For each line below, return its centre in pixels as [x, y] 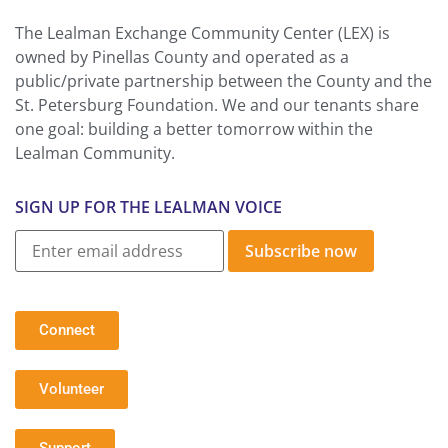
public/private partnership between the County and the [223, 81]
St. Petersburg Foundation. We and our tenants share [217, 105]
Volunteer [71, 389]
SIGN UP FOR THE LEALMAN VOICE [148, 207]
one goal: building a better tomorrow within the [194, 129]
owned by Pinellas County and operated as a [182, 57]
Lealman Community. [95, 153]
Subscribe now [301, 251]
